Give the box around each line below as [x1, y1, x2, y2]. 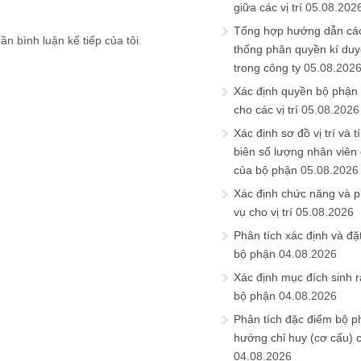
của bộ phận [234, 164, 297, 176]
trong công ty [234, 61, 301, 74]
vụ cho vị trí [234, 205, 293, 218]
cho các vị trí [234, 103, 298, 116]
